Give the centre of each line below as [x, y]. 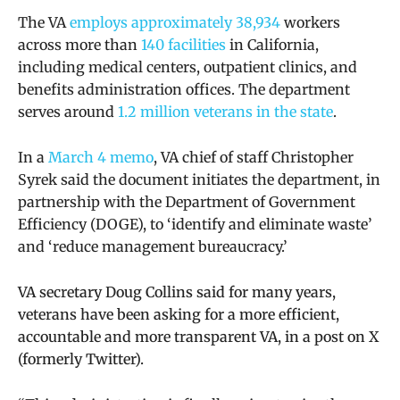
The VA [44, 22]
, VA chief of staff [212, 157]
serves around [68, 111]
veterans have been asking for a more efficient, [179, 314]
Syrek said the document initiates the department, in [199, 179]
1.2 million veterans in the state [225, 111]
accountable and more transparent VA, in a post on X [198, 336]
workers [310, 22]
